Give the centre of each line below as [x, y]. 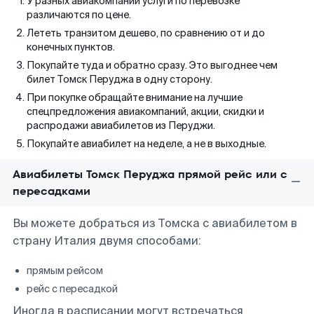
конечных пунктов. [71, 47]
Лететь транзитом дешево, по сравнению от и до [146, 33]
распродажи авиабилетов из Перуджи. [121, 125]
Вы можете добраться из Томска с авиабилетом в [155, 223]
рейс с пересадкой [72, 289]
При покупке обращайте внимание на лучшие [135, 97]
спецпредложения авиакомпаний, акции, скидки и [145, 111]
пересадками [52, 191]
